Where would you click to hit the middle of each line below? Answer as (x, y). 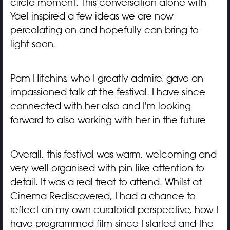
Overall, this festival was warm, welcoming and (113, 154)
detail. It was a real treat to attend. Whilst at (106, 182)
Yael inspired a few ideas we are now (92, 16)
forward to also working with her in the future (108, 120)
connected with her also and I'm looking (100, 106)
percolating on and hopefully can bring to (104, 30)
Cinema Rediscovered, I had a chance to (103, 196)
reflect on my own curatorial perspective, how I (114, 210)
